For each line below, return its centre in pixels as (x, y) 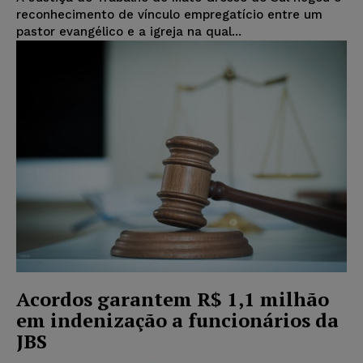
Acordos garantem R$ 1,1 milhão (173, 299)
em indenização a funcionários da (177, 320)
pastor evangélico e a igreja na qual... (129, 32)
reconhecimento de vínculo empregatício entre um (169, 15)
